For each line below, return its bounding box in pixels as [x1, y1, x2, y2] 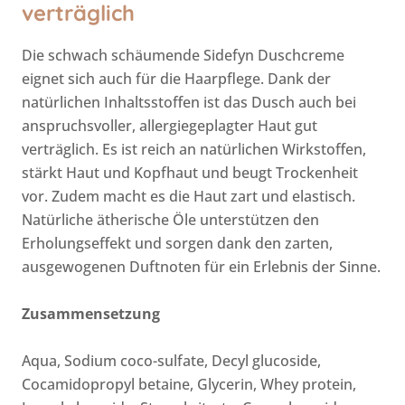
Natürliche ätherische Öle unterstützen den [22, 210, 319, 231]
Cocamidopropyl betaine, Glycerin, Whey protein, [22, 373, 356, 394]
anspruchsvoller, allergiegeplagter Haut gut [22, 116, 317, 137]
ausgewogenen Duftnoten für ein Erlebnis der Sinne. [22, 257, 381, 278]
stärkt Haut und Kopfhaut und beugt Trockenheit [22, 163, 358, 184]
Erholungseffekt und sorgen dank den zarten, [22, 233, 333, 254]
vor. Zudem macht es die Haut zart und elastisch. [22, 186, 355, 207]
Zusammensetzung [22, 304, 160, 324]
